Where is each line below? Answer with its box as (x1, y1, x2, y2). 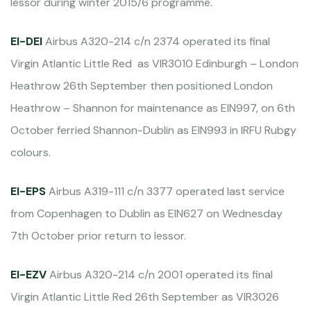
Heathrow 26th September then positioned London (10, 78, 273, 93)
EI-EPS (10, 184, 46, 199)
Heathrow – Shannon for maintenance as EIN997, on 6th (10, 101, 295, 115)
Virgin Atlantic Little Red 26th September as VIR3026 (10, 289, 279, 304)
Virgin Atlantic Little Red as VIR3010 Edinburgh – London (10, 56, 299, 71)
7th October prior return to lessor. (10, 228, 186, 243)
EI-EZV (10, 267, 47, 282)
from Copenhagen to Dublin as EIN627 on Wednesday (10, 206, 283, 221)
